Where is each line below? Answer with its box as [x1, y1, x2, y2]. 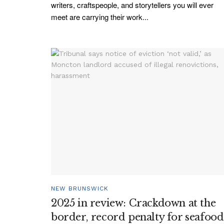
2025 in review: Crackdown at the [51, 197, 216, 209]
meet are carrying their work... [51, 11, 148, 22]
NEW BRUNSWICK [51, 185, 108, 192]
